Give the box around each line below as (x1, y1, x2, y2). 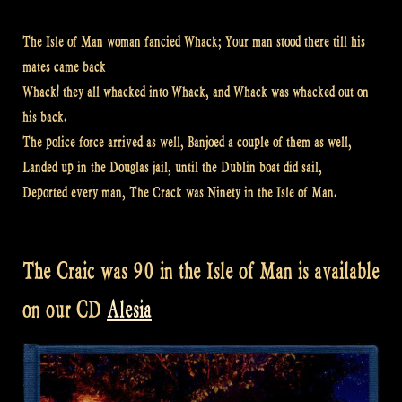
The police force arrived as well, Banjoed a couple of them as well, (22, 134, 352, 152)
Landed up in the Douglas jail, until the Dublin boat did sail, (22, 159, 322, 177)
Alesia (107, 297, 152, 324)
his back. (22, 109, 66, 127)
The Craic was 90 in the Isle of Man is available (22, 258, 380, 285)
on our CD (22, 297, 107, 324)
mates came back (22, 58, 106, 76)
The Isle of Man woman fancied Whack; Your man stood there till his (22, 33, 365, 51)
